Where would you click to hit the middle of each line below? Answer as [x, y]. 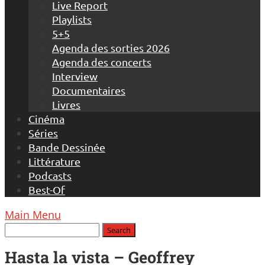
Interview [75, 76]
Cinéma [46, 119]
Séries [43, 133]
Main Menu [33, 215]
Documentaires [89, 90]
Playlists [72, 19]
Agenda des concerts [102, 62]
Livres [66, 104]
